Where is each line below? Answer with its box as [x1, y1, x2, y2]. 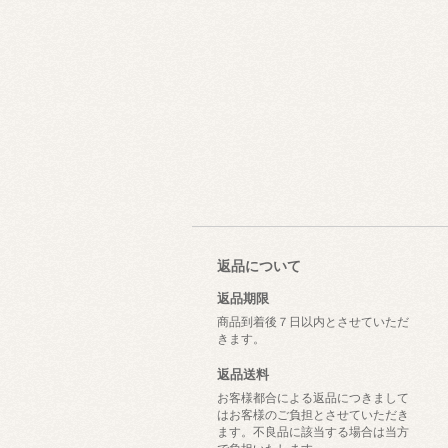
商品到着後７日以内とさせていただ [217, 314, 409, 330]
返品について [217, 257, 301, 276]
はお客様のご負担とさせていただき [217, 407, 409, 423]
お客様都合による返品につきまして [217, 390, 409, 406]
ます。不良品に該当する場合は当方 [217, 424, 409, 440]
